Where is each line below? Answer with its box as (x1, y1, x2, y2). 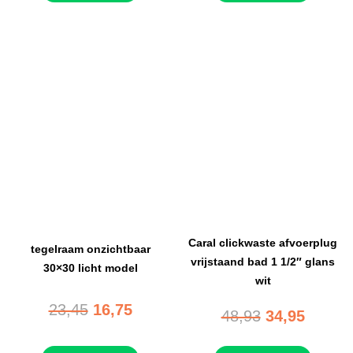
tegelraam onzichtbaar (30, 243, 150, 256)
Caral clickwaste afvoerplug (188, 236, 337, 250)
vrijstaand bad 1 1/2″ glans (191, 255, 335, 269)
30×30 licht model (43, 262, 138, 275)
